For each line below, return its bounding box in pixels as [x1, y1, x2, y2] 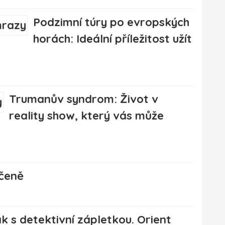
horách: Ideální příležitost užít [33, 32, 192, 46]
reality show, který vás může [9, 108, 164, 123]
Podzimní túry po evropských [33, 15, 189, 30]
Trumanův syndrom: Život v [9, 92, 158, 106]
